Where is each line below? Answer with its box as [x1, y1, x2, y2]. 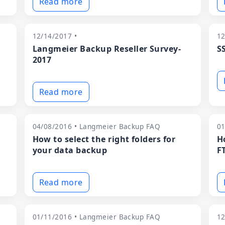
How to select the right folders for [32, 134, 176, 145]
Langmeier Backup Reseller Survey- [32, 43, 181, 54]
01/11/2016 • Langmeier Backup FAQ [32, 212, 161, 221]
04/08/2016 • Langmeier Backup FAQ [32, 122, 161, 131]
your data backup [32, 145, 107, 156]
